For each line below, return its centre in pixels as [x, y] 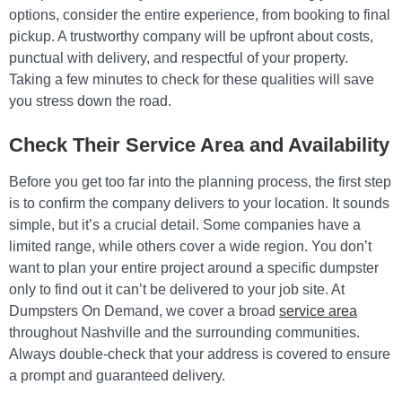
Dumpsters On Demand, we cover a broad [144, 311]
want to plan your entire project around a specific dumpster [194, 268]
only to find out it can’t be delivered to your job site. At [177, 289]
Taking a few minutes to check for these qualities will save [192, 79]
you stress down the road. [90, 101]
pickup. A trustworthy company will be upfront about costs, [191, 36]
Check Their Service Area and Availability [199, 145]
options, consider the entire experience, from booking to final [200, 15]
